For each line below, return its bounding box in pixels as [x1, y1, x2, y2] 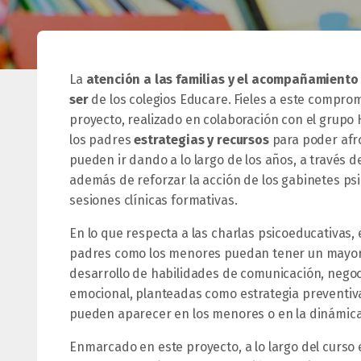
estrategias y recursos [134, 132, 269, 147]
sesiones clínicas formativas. [69, 193, 238, 208]
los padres [69, 132, 135, 147]
